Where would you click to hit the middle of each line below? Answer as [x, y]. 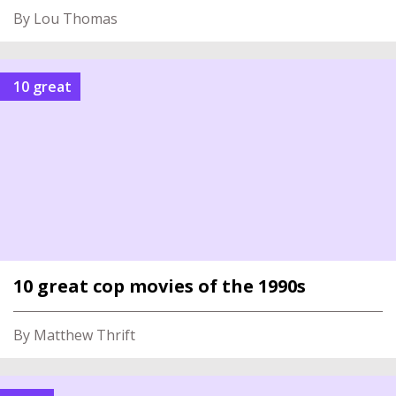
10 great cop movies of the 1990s [160, 286]
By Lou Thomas [65, 19]
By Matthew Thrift [74, 335]
